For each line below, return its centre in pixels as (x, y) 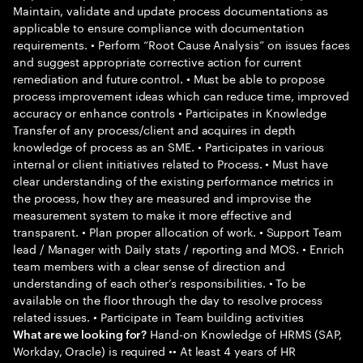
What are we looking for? (80, 333)
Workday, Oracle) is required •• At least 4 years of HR (155, 350)
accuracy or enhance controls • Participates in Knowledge (170, 112)
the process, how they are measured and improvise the (162, 197)
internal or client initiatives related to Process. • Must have (171, 163)
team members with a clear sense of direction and (149, 265)
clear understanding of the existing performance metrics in (173, 180)
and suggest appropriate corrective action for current (158, 61)
